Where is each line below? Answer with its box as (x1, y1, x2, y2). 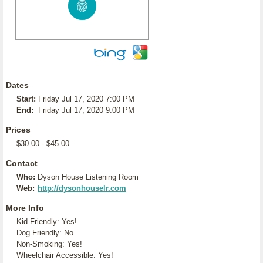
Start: (16, 95, 36, 103)
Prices (6, 125, 31, 134)
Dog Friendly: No (16, 228, 73, 237)
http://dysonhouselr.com (38, 184, 126, 193)
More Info (6, 203, 44, 213)
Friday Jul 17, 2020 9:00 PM (38, 106, 134, 114)
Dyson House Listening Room (38, 173, 139, 181)
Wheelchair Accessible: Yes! (16, 251, 113, 259)
